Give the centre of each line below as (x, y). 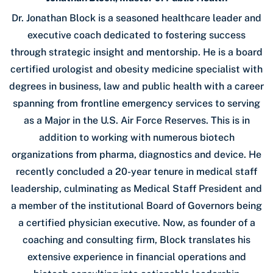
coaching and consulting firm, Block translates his (136, 239)
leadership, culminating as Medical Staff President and (136, 188)
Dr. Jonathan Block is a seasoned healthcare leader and (136, 18)
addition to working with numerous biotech (136, 137)
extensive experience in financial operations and (136, 257)
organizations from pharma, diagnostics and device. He (136, 154)
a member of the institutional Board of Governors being (136, 205)
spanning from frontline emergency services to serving (136, 103)
